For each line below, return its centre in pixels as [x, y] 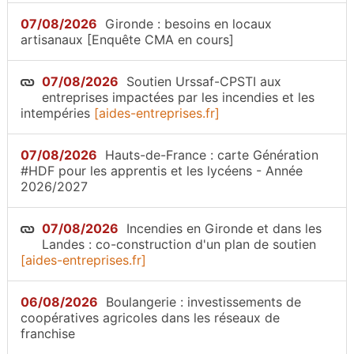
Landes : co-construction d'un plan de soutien [179, 244]
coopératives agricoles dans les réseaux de [150, 318]
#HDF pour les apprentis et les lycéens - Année [162, 171]
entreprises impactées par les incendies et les [178, 97]
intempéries [55, 113]
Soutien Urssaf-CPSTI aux [204, 81]
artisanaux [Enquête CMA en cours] [127, 40]
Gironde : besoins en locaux [188, 24]
